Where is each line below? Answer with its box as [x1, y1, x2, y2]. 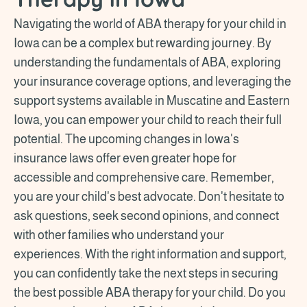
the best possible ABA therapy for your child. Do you [14, 285, 286, 299]
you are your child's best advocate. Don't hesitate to [14, 189, 284, 204]
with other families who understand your [14, 228, 224, 242]
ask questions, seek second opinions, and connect [14, 208, 279, 223]
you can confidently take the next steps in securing [14, 266, 278, 280]
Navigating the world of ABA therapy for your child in [14, 16, 286, 31]
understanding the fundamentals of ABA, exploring [14, 55, 281, 69]
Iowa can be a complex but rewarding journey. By [14, 36, 271, 50]
